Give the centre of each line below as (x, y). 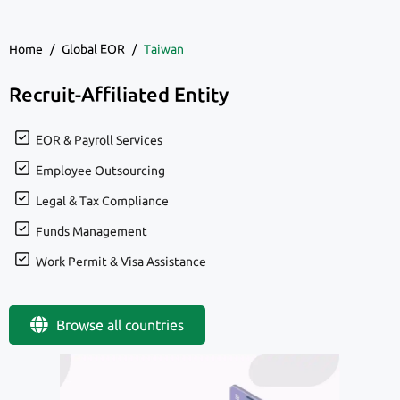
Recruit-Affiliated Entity (119, 94)
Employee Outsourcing (100, 170)
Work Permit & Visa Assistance (121, 261)
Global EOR (93, 49)
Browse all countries (120, 325)
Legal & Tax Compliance (102, 200)
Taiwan (164, 49)
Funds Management (92, 231)
